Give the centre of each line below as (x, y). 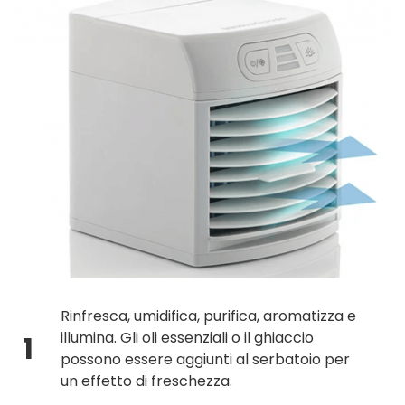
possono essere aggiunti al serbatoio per (205, 360)
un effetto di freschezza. (146, 381)
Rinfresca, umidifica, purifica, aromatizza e (208, 316)
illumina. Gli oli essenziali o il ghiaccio (187, 338)
